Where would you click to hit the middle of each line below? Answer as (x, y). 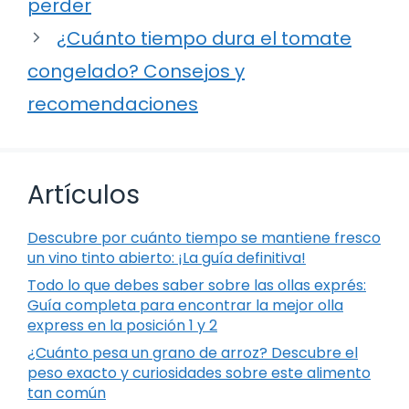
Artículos (84, 194)
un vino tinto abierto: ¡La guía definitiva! (167, 257)
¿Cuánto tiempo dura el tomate (204, 38)
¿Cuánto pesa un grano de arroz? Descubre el (193, 352)
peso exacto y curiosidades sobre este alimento (199, 372)
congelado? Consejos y (136, 71)
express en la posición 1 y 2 (122, 325)
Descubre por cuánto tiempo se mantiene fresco (204, 237)
